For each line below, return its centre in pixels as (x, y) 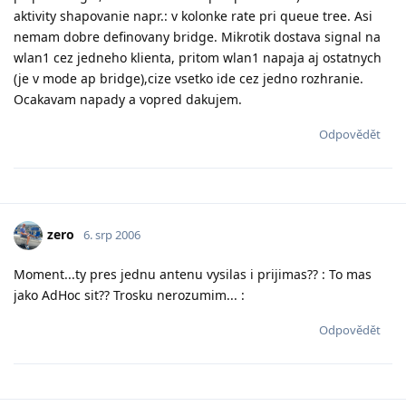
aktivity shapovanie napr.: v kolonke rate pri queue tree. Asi (193, 15)
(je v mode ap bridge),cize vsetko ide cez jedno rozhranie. (188, 78)
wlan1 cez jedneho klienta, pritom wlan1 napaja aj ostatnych (198, 57)
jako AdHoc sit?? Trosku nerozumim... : (129, 295)
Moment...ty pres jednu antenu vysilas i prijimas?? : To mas (193, 274)
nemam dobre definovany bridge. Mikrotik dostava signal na (197, 36)
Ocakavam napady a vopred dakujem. (128, 99)
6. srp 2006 (112, 234)
